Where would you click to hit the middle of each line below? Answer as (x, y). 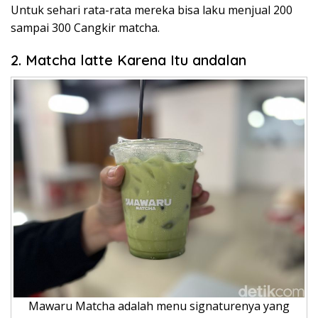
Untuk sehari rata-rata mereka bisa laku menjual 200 (152, 10)
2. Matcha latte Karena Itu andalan (128, 60)
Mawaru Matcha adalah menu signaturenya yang (159, 306)
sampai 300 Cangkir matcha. (85, 27)
